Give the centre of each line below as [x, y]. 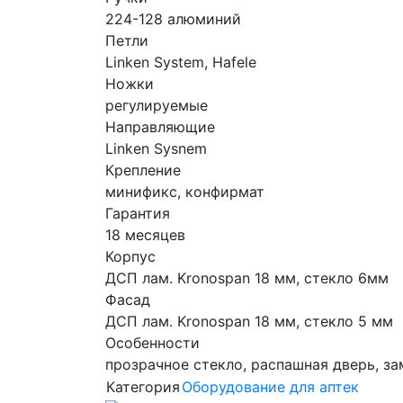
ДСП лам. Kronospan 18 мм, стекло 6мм [247, 278]
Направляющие [160, 127]
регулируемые [157, 106]
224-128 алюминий [173, 19]
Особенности [152, 343]
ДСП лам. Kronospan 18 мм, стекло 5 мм [249, 322]
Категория [143, 387]
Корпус [130, 257]
